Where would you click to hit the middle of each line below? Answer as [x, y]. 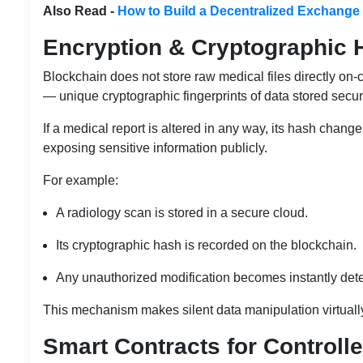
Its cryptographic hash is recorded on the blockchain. [206, 245]
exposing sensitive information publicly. [155, 147]
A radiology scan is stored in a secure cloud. [182, 212]
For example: [81, 180]
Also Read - [79, 11]
